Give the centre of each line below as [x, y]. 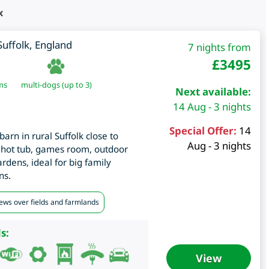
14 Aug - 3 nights [212, 107]
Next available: [213, 92]
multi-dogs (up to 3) [56, 85]
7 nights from [219, 47]
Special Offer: [203, 131]
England [53, 45]
